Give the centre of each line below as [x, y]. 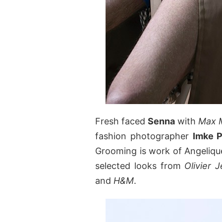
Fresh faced [122, 121]
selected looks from [140, 166]
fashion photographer [144, 136]
